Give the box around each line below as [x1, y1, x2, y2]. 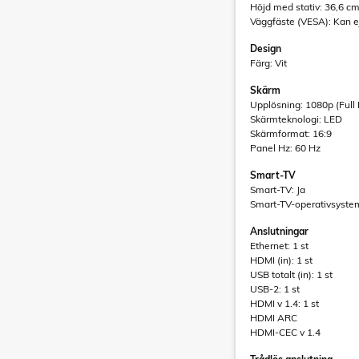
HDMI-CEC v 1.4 [250, 326, 321, 338]
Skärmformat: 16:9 [250, 127, 332, 139]
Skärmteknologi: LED [250, 113, 342, 125]
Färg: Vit [250, 57, 287, 69]
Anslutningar [250, 225, 309, 237]
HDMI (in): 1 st [250, 254, 313, 266]
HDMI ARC [250, 312, 297, 324]
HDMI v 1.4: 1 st [250, 297, 319, 309]
